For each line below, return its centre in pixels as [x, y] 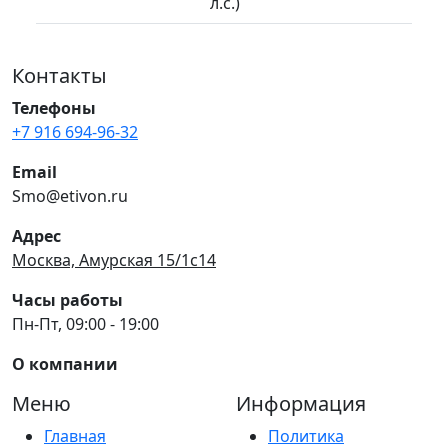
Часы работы [67, 299]
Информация [301, 403]
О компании [65, 363]
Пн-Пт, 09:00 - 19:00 [85, 323]
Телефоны [54, 107]
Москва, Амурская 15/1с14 [114, 259]
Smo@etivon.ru [70, 195]
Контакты [59, 75]
